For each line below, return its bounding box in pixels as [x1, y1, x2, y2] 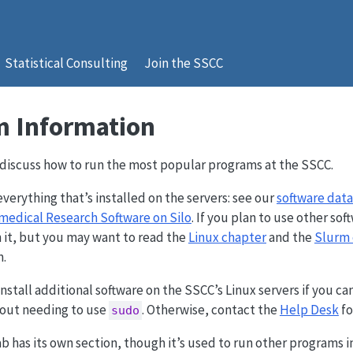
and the [266, 229, 314, 246]
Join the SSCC [143, 54, 223, 72]
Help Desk [279, 301, 339, 318]
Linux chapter [188, 229, 266, 246]
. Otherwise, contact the [141, 301, 280, 318]
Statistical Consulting [5, 54, 128, 72]
